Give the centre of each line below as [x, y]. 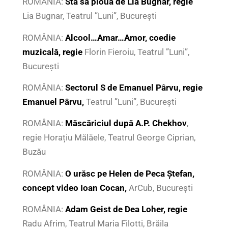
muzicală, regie [53, 52]
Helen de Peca [138, 173]
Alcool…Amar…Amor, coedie [120, 37]
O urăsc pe [87, 173]
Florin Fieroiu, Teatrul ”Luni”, [137, 52]
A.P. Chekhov [160, 123]
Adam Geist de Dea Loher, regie [126, 209]
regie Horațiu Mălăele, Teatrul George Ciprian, [109, 138]
